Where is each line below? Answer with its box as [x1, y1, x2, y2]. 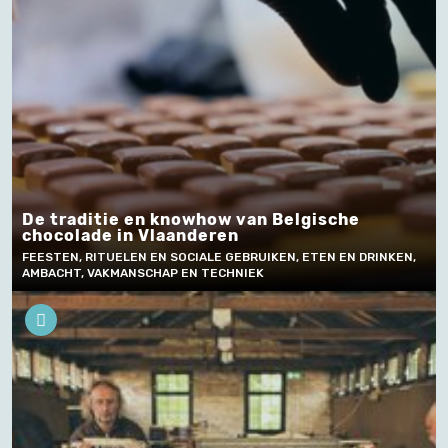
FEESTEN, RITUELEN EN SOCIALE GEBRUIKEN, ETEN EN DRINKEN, [22, 250, 416, 264]
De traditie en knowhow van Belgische [22, 210, 360, 229]
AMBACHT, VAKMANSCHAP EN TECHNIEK [22, 266, 264, 280]
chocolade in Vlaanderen [22, 226, 239, 245]
